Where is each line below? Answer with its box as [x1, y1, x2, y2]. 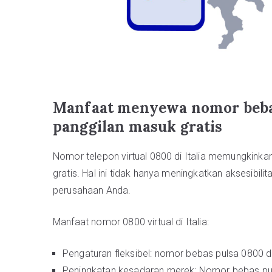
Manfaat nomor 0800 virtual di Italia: [53, 216, 209, 228]
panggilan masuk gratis [53, 117, 223, 136]
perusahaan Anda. [53, 184, 131, 196]
